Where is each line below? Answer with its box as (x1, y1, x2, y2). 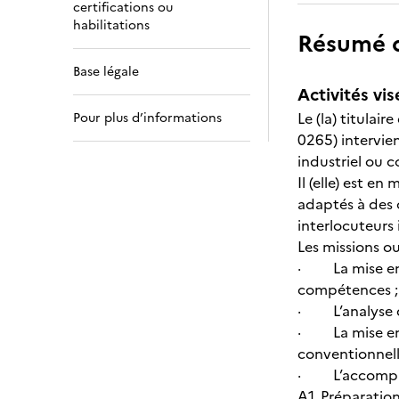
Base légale (73, 62, 139, 81)
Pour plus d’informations (73, 109, 222, 127)
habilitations (73, 16, 150, 35)
